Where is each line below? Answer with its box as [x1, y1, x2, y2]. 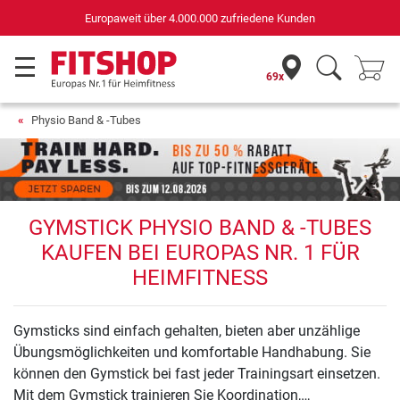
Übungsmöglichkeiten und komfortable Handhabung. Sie [13, 344, 371, 362]
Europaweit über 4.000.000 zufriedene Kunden [85, 11, 315, 25]
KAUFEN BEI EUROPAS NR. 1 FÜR [40, 240, 360, 266]
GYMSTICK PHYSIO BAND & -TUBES [29, 215, 371, 241]
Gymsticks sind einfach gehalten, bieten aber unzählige [13, 322, 360, 340]
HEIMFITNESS [132, 265, 268, 291]
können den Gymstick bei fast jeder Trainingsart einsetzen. [13, 365, 380, 383]
